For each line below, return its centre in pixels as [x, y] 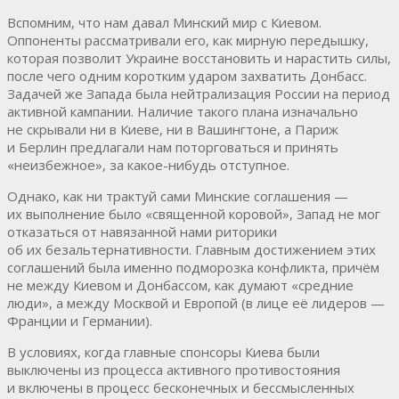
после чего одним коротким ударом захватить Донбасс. [187, 75]
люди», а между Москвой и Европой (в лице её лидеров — [196, 302]
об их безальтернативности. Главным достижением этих [191, 249]
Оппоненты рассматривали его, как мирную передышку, [188, 40]
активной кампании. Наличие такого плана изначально [183, 111]
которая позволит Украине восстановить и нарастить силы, [199, 57]
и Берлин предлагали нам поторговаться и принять [173, 147]
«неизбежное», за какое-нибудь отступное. [148, 164]
